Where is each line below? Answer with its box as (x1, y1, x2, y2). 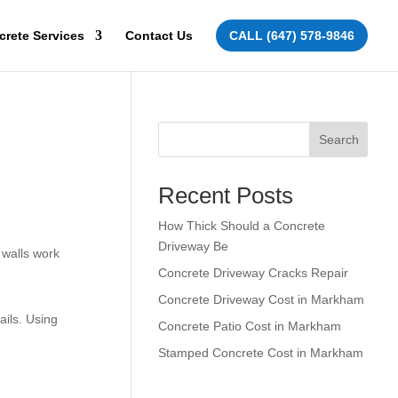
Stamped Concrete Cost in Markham (157, 346, 363, 360)
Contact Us (125, 28, 194, 43)
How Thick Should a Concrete (157, 219, 325, 233)
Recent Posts (157, 182, 293, 209)
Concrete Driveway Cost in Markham (157, 292, 364, 306)
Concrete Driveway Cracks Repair (157, 266, 348, 280)
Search (318, 132, 359, 147)
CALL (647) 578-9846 (229, 28, 355, 43)
